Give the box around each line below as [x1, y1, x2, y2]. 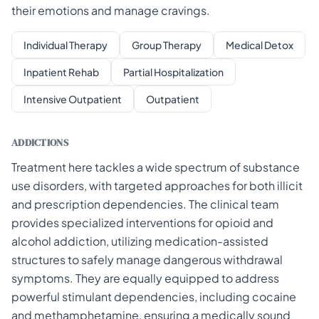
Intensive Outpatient [23, 93, 122, 105]
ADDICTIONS [11, 135, 68, 150]
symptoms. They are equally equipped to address [11, 271, 279, 286]
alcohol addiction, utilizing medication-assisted [11, 234, 268, 249]
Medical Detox [226, 38, 293, 51]
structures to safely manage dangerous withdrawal [11, 252, 283, 267]
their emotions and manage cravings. [11, 3, 210, 18]
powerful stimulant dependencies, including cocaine [11, 289, 296, 304]
